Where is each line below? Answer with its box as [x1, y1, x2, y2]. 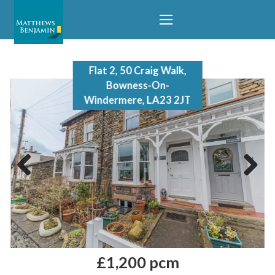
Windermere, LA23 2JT [83, 94, 191, 107]
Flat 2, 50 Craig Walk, [88, 64, 187, 77]
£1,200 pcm [96, 253, 179, 272]
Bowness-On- [106, 79, 169, 92]
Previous [17, 176, 54, 188]
